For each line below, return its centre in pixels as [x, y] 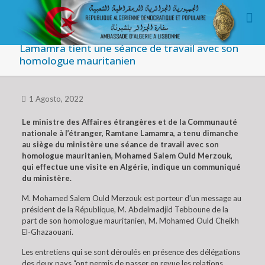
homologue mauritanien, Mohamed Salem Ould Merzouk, [127, 156]
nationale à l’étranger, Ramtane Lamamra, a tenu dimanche [130, 133]
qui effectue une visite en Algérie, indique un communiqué [131, 167]
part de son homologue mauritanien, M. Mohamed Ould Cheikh [130, 221]
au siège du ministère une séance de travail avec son [120, 144]
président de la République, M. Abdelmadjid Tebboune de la [125, 209]
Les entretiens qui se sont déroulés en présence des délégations [131, 252]
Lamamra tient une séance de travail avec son [129, 48]
